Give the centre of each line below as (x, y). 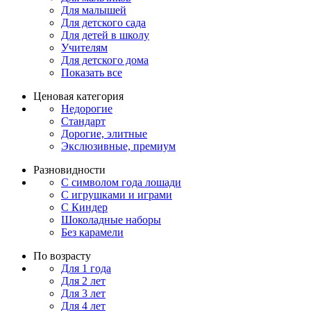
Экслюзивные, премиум (118, 146)
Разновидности (69, 169)
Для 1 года (86, 268)
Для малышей (94, 10)
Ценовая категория (78, 96)
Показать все (92, 72)
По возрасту (62, 255)
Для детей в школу (105, 35)
